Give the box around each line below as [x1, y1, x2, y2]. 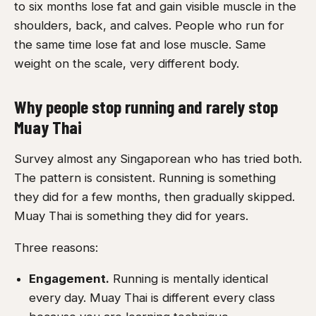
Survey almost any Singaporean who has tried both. [14, 151, 302, 166]
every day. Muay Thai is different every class [28, 291, 275, 305]
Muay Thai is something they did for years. [14, 208, 248, 223]
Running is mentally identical [109, 272, 268, 286]
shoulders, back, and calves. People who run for [14, 18, 284, 33]
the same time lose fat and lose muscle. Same [14, 37, 266, 52]
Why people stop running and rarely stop [14, 95, 278, 118]
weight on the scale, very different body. [14, 56, 239, 71]
